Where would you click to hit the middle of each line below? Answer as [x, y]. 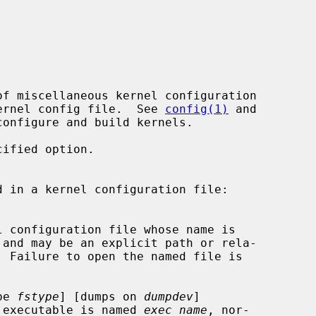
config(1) [197, 109]
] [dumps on [102, 296]
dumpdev [169, 296]
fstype [38, 296]
